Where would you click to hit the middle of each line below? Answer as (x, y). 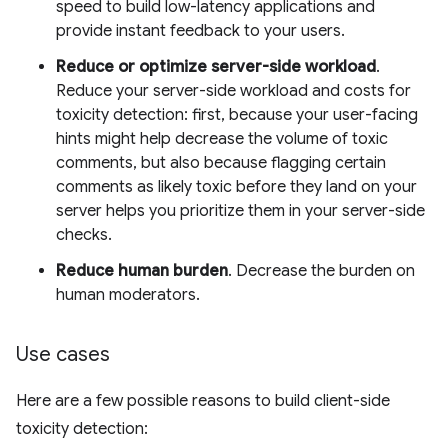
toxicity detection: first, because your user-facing (237, 114)
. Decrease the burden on (321, 270)
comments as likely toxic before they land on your (236, 186)
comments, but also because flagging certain (221, 162)
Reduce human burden (142, 270)
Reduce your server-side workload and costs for (233, 90)
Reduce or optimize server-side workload (216, 66)
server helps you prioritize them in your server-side (240, 210)
